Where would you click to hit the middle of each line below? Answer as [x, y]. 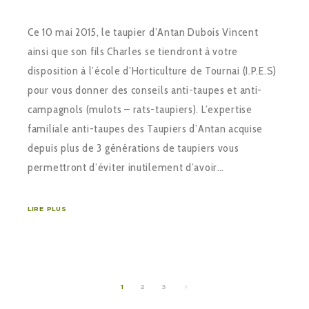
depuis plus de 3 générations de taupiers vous [133, 148]
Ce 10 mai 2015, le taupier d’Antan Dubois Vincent [143, 32]
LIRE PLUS [47, 209]
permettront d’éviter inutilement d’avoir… [126, 168]
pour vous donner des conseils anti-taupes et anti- [145, 90]
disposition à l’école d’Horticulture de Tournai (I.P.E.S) [152, 71]
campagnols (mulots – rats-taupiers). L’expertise [140, 110]
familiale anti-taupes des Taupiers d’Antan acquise [146, 129]
